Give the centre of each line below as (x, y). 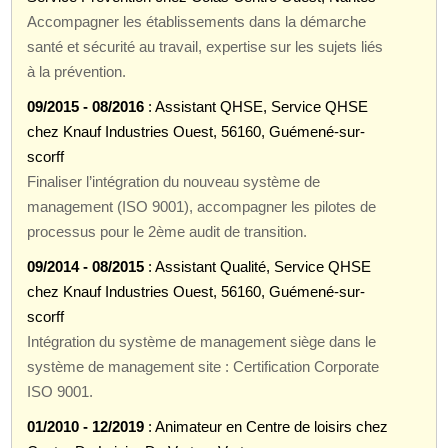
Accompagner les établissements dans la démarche (197, 21)
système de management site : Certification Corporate (203, 366)
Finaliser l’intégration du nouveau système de (174, 181)
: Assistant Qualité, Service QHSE (258, 266)
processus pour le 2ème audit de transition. (167, 231)
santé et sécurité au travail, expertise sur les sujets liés (205, 46)
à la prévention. (77, 71)
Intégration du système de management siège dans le (202, 341)
